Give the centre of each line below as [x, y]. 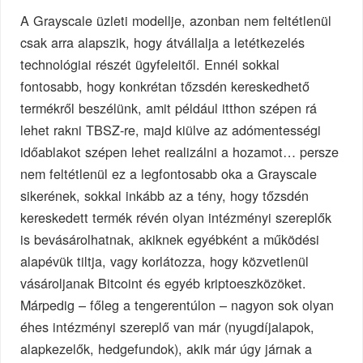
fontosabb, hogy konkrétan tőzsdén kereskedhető [165, 85]
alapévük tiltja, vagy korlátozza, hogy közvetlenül [165, 261]
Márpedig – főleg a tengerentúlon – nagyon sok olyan [177, 304]
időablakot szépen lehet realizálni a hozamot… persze [180, 151]
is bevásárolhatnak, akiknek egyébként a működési [170, 239]
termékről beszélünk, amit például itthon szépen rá [169, 107]
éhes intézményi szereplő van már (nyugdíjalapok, [168, 326]
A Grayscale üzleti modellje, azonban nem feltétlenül [176, 20]
